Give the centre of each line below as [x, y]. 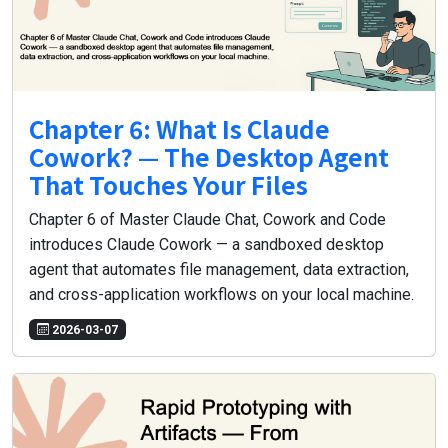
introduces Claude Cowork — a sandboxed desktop [206, 245]
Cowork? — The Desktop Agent [209, 157]
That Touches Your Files [168, 185]
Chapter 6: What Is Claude [179, 129]
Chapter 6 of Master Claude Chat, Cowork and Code [207, 220]
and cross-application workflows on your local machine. [221, 295]
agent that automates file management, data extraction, [219, 270]
